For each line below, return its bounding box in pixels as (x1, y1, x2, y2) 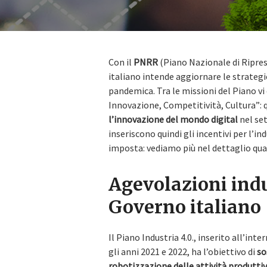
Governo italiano (108, 195, 261, 218)
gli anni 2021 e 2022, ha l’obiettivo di (108, 246, 257, 257)
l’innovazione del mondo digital (108, 113, 238, 125)
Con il (108, 56, 133, 68)
